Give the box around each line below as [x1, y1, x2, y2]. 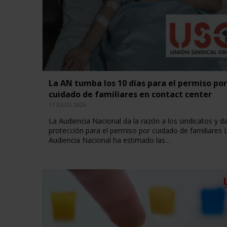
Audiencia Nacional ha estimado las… [48, 135, 171, 145]
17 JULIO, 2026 [48, 101, 86, 109]
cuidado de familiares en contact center [48, 89, 212, 100]
